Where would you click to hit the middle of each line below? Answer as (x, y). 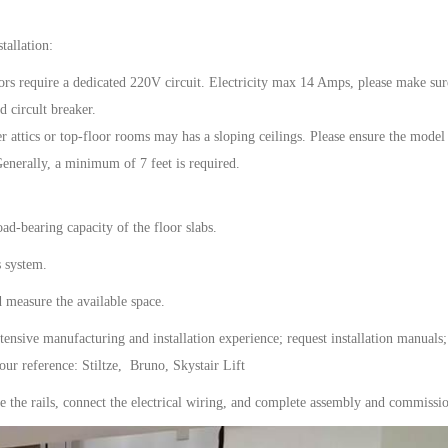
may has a (182, 136)
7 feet (156, 163)
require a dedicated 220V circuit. (112, 82)
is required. (206, 163)
